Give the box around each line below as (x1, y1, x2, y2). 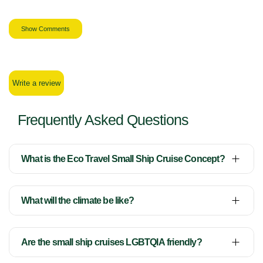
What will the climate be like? (21, 195, 134, 206)
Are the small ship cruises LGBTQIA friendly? (21, 237, 202, 248)
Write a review (12, 79, 60, 88)
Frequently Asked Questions (18, 112, 188, 129)
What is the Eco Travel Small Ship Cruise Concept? (21, 154, 225, 164)
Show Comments (21, 25, 70, 33)
